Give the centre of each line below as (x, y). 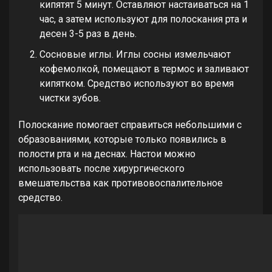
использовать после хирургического (101, 169)
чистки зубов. (70, 98)
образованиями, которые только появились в (122, 140)
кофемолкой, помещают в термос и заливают (144, 69)
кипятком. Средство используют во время (137, 84)
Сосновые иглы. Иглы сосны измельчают (135, 55)
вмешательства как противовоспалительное (121, 183)
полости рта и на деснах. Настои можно (107, 154)
